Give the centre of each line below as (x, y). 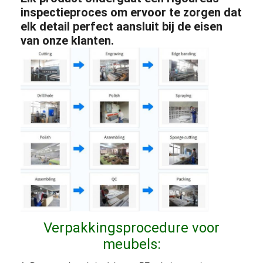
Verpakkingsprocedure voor (131, 227)
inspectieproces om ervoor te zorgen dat (131, 12)
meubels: (131, 244)
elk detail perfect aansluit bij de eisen (122, 26)
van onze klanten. (68, 40)
